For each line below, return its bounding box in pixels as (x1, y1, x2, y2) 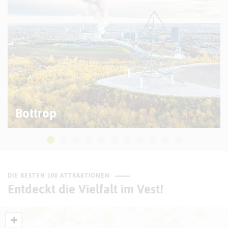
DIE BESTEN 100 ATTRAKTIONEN (8, 172, 110, 179)
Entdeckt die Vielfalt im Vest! (8, 182, 163, 196)
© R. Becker (204, 82, 210, 110)
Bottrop (15, 106, 56, 120)
